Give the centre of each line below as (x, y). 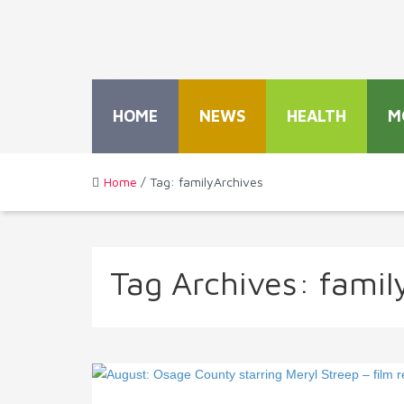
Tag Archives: (215, 283)
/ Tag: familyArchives (200, 182)
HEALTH (317, 116)
